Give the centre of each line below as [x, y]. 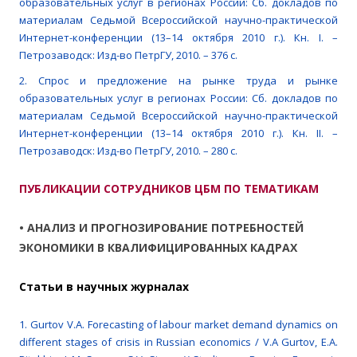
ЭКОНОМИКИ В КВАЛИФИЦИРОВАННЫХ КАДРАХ [158, 248]
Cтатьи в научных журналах [104, 287]
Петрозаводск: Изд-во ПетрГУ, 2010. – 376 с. [128, 55]
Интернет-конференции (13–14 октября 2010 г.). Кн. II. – [178, 133]
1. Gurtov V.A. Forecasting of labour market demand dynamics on [178, 325]
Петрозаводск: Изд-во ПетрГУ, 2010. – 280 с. [128, 151]
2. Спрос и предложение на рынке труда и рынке [178, 81]
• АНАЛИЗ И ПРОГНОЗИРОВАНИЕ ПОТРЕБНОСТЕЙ [161, 228]
